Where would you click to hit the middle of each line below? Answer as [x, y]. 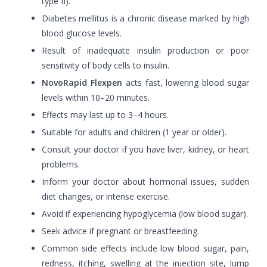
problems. [61, 164]
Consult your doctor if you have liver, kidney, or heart [145, 149]
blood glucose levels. [82, 33]
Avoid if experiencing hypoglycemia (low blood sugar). [145, 213]
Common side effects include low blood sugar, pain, [145, 248]
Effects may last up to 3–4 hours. [105, 114]
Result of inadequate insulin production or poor [145, 50]
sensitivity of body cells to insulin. [105, 65]
